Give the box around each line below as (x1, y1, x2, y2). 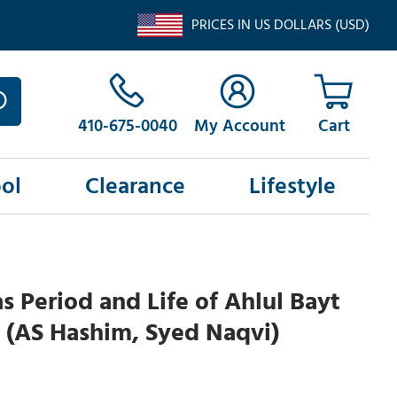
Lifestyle (248, 167, 336, 206)
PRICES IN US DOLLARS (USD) (191, 13, 370, 36)
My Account (193, 113, 285, 141)
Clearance (84, 167, 185, 206)
